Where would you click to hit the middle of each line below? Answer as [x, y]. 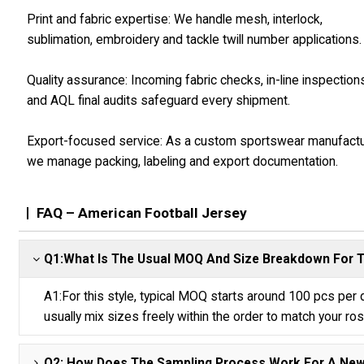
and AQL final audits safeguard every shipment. [159, 101]
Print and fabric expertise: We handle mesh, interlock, [175, 19]
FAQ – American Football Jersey [142, 213]
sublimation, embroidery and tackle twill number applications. [195, 40]
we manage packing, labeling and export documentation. [183, 162]
